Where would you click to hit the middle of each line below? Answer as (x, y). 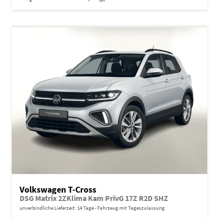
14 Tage (86, 208)
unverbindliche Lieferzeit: (48, 208)
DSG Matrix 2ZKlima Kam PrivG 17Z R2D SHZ (94, 198)
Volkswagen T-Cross (58, 189)
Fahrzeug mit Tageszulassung (131, 208)
